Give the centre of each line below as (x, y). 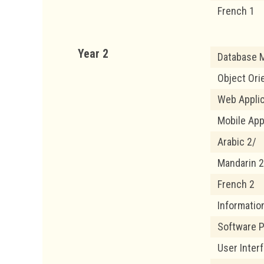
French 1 (236, 11)
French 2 (236, 184)
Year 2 (93, 53)
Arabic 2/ (237, 141)
